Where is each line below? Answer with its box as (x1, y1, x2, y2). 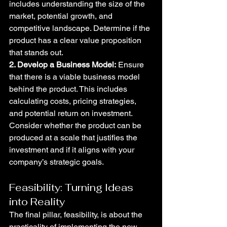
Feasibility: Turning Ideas (9, 181, 136, 194)
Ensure (116, 60, 146, 69)
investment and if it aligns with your (9, 145, 136, 155)
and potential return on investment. (9, 108, 134, 118)
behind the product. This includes (9, 84, 129, 94)
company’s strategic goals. (9, 157, 104, 167)
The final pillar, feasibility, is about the (9, 210, 144, 219)
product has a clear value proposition (9, 35, 143, 45)
